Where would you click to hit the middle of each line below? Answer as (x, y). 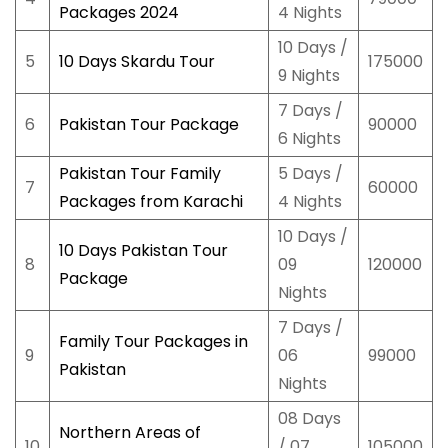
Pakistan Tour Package (148, 125)
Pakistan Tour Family (139, 174)
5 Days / (310, 174)
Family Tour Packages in (153, 342)
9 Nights (308, 76)
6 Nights (309, 139)
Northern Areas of (129, 433)
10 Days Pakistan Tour (143, 251)
